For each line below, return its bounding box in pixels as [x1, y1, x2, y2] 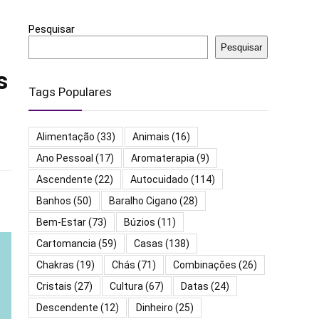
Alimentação [36, 131, 95, 143]
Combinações [173, 259, 236, 271]
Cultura [110, 281, 143, 293]
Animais [132, 131, 169, 143]
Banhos [36, 195, 71, 207]
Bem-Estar [36, 216, 86, 229]
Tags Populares [28, 85, 112, 100]
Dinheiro [136, 302, 173, 314]
